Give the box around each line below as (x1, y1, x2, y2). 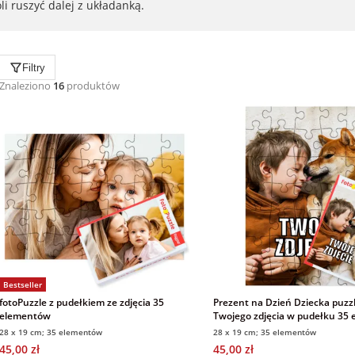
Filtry (22, 61, 45, 74)
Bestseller (3, 278, 42, 290)
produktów (64, 78, 120, 93)
